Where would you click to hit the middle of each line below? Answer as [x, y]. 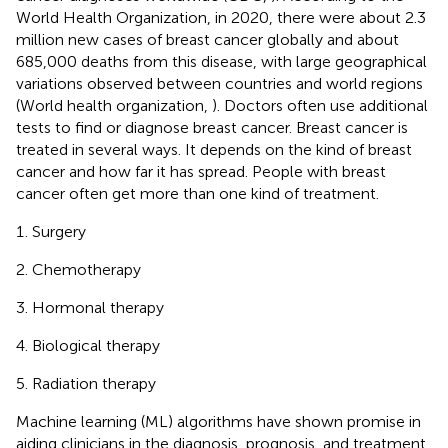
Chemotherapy [86, 269]
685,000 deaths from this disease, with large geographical [221, 61]
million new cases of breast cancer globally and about [207, 39]
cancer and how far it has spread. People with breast [201, 171]
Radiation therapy [94, 383]
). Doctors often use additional [320, 105]
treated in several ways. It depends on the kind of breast [214, 149]
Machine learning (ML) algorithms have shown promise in [218, 421]
